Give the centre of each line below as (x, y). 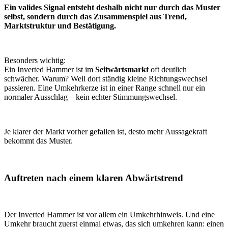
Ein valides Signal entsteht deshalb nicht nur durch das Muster (112, 7)
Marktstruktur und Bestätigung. (61, 25)
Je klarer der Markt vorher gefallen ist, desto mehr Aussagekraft (106, 131)
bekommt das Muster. (38, 140)
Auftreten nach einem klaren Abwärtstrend (94, 178)
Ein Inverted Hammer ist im (50, 69)
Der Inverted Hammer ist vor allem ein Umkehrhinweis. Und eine (109, 215)
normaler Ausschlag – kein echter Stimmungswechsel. (92, 97)
